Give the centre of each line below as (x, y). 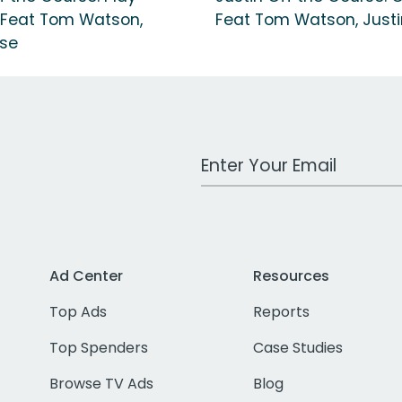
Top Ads (79, 311)
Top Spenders (99, 347)
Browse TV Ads (102, 383)
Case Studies (298, 347)
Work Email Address (270, 157)
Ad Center (87, 275)
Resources (292, 275)
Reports (282, 311)
